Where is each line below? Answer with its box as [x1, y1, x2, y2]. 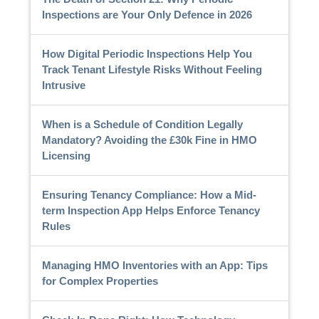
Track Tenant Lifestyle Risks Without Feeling [41, 63, 262, 75]
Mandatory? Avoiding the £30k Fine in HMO [41, 133, 257, 146]
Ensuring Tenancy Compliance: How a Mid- [41, 188, 256, 201]
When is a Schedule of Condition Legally [41, 117, 243, 130]
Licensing [41, 149, 90, 162]
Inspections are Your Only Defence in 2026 [41, 8, 252, 21]
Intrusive [41, 78, 85, 91]
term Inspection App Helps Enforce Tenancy [41, 204, 260, 216]
